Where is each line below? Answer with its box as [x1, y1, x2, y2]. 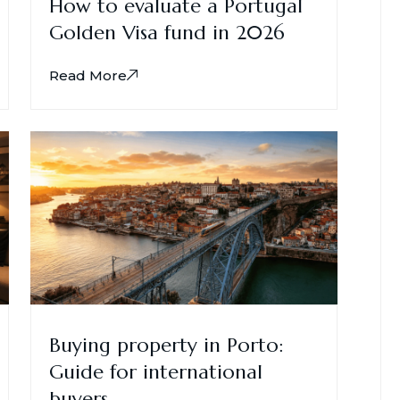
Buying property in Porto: [49, 332, 283, 357]
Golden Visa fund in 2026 [49, 21, 285, 46]
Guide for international [49, 359, 262, 384]
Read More [49, 67, 127, 85]
